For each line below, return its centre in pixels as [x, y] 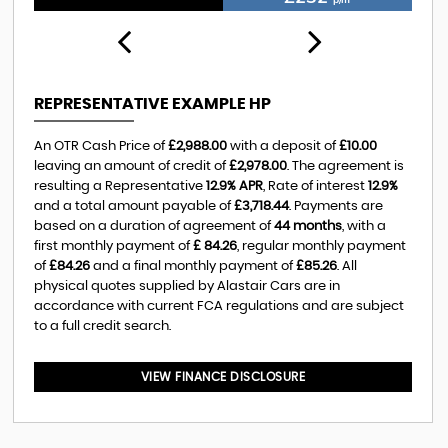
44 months [307, 226]
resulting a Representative [119, 186]
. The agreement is [345, 166]
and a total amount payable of [133, 206]
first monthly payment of [113, 246]
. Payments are [335, 206]
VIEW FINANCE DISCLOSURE [223, 377]
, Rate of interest [315, 186]
